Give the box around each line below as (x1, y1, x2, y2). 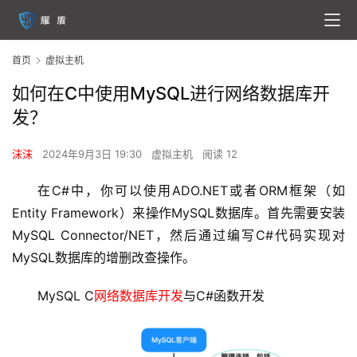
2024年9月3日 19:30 (42, 147, 145, 161)
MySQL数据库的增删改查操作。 (12, 249, 195, 266)
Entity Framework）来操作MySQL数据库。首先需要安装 (12, 205, 345, 222)
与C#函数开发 (183, 288, 265, 304)
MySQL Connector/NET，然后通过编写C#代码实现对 (12, 227, 345, 244)
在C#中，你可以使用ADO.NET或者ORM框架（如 (37, 182, 345, 199)
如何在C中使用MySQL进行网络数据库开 (12, 83, 330, 104)
